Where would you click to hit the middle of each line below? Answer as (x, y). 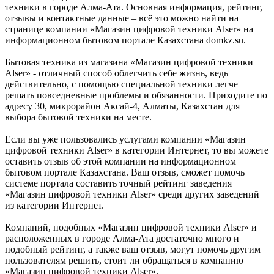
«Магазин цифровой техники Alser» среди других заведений (132, 194)
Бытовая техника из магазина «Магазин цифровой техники (129, 62)
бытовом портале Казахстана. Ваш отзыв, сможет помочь (125, 172)
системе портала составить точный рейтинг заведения (118, 183)
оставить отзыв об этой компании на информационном (120, 161)
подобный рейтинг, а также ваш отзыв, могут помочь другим (133, 249)
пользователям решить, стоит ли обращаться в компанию (124, 260)
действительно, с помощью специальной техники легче (121, 84)
